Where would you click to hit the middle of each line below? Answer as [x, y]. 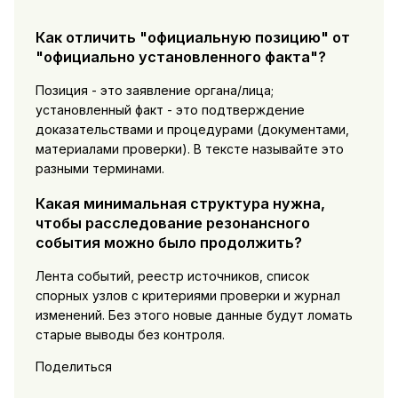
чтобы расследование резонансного [172, 223]
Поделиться [73, 367]
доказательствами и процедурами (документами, [192, 130]
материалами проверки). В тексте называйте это [189, 149]
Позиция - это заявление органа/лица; [154, 91]
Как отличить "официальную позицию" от [192, 37]
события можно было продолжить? [168, 242]
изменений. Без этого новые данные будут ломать [194, 315]
